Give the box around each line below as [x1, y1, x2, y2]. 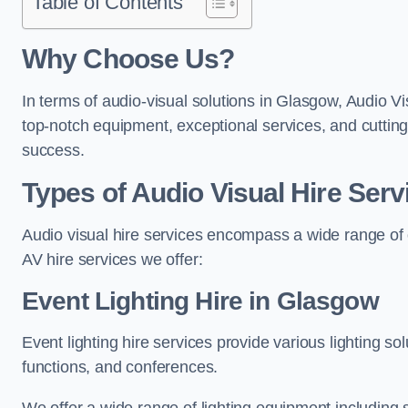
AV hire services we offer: [22, 250, 203, 269]
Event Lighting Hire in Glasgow [22, 287, 379, 315]
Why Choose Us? [22, 44, 235, 74]
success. [22, 141, 85, 159]
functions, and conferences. [22, 358, 219, 376]
